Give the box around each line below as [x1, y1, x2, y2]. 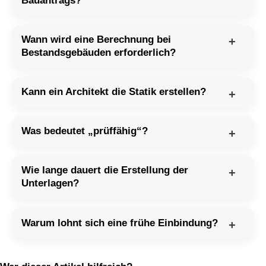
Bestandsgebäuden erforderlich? [21, 46, 176, 58]
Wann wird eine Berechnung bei [21, 33, 172, 45]
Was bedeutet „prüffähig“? [21, 125, 148, 137]
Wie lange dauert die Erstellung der [21, 164, 189, 176]
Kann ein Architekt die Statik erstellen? [21, 85, 207, 97]
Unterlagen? [21, 178, 80, 189]
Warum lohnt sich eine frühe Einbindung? [21, 217, 218, 229]
